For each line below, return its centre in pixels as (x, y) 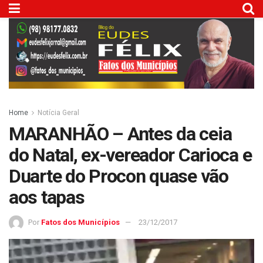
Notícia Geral (58, 113)
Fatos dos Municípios (80, 222)
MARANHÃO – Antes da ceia (120, 134)
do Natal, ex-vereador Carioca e (130, 155)
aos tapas (47, 198)
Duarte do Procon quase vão (119, 176)
